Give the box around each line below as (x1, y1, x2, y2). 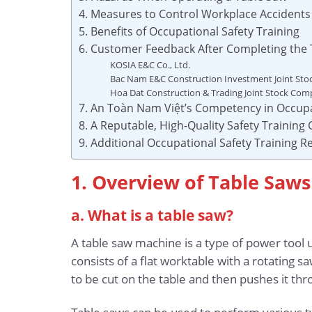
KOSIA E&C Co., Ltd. (110, 58, 191, 71)
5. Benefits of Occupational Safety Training (79, 23, 299, 39)
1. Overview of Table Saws (71, 169, 311, 196)
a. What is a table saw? (71, 205, 233, 225)
